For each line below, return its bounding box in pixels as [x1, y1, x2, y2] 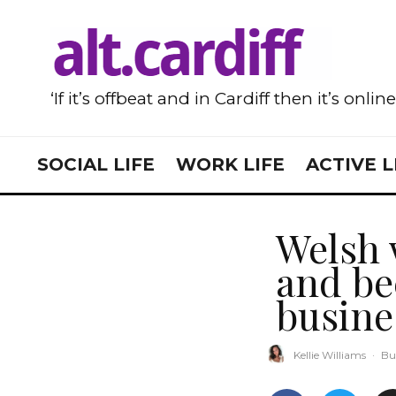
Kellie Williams [293, 347, 366, 362]
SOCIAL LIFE [37, 154, 155, 175]
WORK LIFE [176, 154, 285, 175]
